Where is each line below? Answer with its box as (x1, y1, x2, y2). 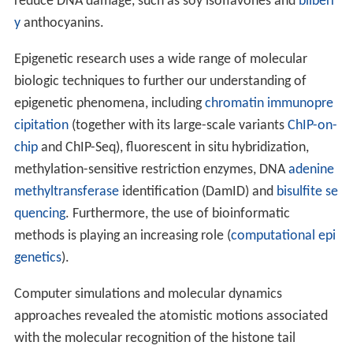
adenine (288, 162, 334, 178)
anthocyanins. (20, 16, 104, 32)
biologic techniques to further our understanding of (13, 74, 307, 90)
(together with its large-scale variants (68, 118, 288, 134)
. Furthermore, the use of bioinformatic (65, 206, 290, 222)
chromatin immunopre (204, 96, 333, 112)
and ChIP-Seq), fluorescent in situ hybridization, (37, 140, 309, 156)
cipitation (13, 118, 69, 134)
